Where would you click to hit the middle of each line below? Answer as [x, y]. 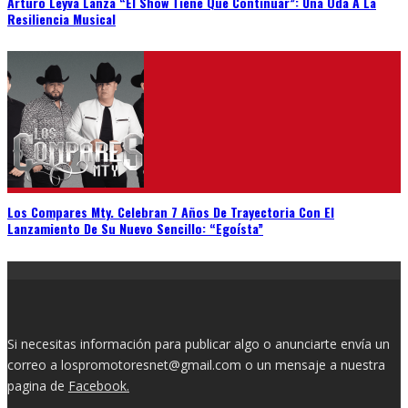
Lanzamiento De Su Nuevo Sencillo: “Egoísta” [135, 228]
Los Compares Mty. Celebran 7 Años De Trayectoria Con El [171, 211]
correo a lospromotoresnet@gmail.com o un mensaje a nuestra [196, 364]
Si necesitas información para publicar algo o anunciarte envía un [199, 343]
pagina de [38, 385]
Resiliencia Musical [61, 18]
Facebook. [99, 385]
